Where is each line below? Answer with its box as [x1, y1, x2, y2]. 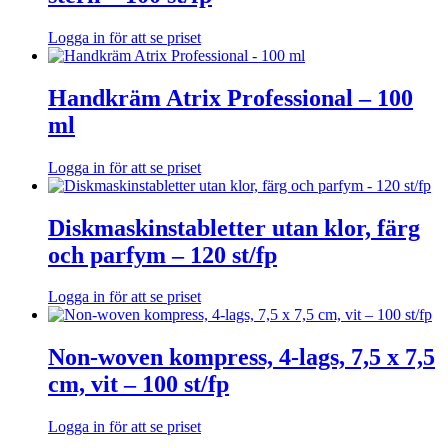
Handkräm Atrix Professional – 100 [48, 84, 413, 111]
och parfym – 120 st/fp [48, 241, 277, 268]
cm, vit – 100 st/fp [48, 371, 229, 398]
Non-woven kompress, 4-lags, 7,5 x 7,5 [48, 344, 435, 371]
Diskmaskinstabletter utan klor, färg [48, 214, 420, 241]
